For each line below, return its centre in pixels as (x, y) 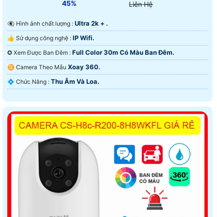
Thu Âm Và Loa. (75, 82)
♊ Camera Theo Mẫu (42, 67)
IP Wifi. (84, 38)
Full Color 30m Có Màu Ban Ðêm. (123, 53)
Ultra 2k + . (91, 23)
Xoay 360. (84, 67)
